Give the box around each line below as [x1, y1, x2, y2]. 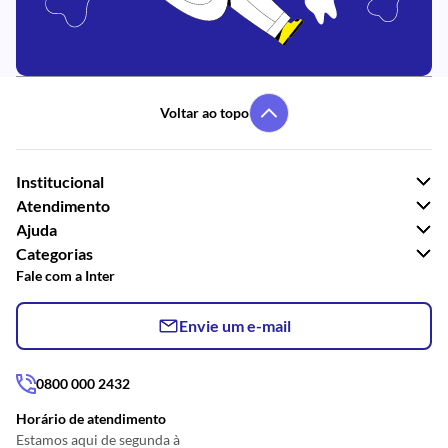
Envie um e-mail [178, 316, 291, 335]
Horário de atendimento [16, 410, 166, 427]
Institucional [16, 172, 104, 191]
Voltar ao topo [159, 104, 249, 121]
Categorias [16, 244, 93, 263]
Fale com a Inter [16, 267, 115, 284]
